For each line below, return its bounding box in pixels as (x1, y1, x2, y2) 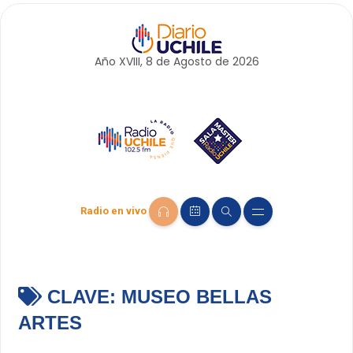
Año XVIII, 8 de (94, 54, 173, 69)
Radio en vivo (80, 205, 147, 217)
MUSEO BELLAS (121, 286, 272, 308)
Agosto (173, 54, 212, 69)
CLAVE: (41, 286, 121, 308)
